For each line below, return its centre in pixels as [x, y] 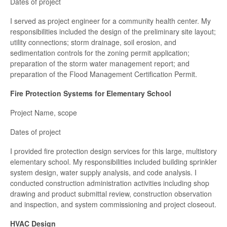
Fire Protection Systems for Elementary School [91, 93]
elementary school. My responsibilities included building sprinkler [113, 162]
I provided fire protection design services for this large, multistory [113, 151]
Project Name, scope [44, 113]
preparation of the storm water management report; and [100, 64]
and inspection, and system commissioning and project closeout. [113, 204]
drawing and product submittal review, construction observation [111, 194]
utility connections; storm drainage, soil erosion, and [93, 42]
